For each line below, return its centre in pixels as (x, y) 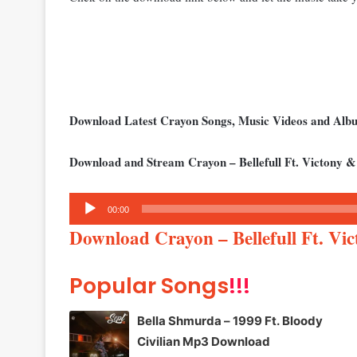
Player (86, 222)
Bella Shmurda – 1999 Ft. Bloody (230, 321)
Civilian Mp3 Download (204, 342)
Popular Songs (149, 285)
